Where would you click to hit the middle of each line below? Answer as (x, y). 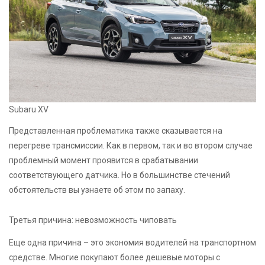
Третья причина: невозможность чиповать (93, 220)
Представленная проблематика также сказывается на (116, 131)
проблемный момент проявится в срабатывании (104, 161)
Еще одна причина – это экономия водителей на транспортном (132, 243)
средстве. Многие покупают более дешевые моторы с (114, 258)
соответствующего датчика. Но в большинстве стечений (119, 175)
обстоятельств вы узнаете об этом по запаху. (97, 190)
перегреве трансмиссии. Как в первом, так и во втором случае (131, 146)
